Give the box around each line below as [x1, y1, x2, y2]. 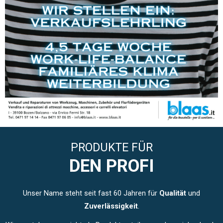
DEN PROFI [69, 155, 154, 176]
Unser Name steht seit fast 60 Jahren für [23, 188, 159, 198]
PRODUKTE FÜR [70, 140, 153, 154]
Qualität [159, 188, 186, 198]
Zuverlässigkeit [84, 201, 138, 211]
